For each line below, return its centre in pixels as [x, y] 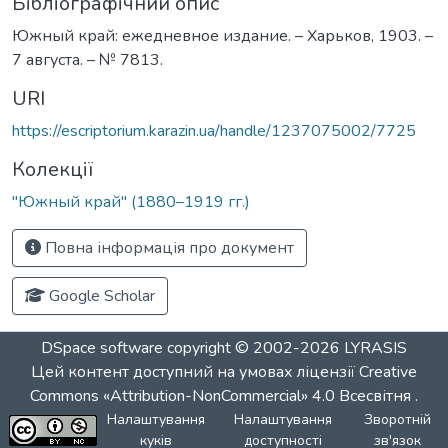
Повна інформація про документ [167, 247]
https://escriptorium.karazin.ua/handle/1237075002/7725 [214, 130]
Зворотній [398, 419]
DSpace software [102, 348]
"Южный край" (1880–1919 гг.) [131, 201]
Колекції [52, 169]
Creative [388, 372]
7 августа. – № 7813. [87, 59]
